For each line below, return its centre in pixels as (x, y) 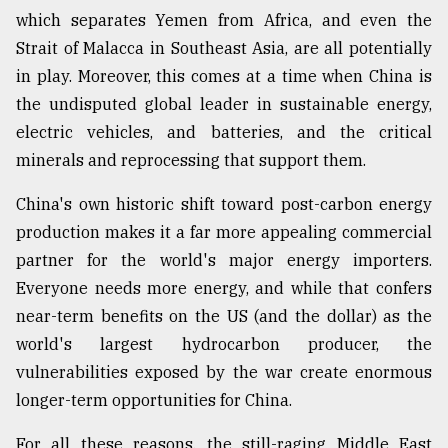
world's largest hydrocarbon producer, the (224, 344)
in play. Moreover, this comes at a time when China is (224, 76)
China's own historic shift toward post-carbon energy (224, 204)
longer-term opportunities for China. (154, 400)
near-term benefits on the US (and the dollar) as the (224, 316)
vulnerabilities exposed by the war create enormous (224, 372)
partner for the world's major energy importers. (224, 260)
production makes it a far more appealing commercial (224, 232)
